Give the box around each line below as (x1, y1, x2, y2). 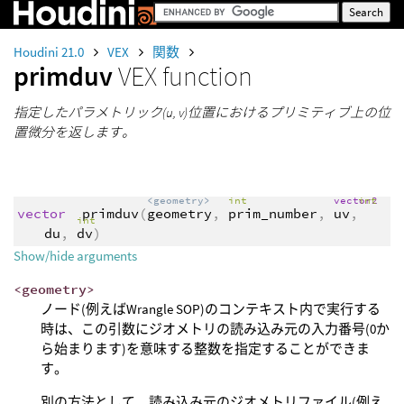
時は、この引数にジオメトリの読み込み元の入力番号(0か (41, 320, 390, 338)
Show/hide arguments (14, 247, 137, 265)
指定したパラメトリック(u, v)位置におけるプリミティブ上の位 (14, 104, 390, 121)
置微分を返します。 (14, 124, 135, 141)
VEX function (118, 59, 252, 93)
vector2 (333, 194, 384, 207)
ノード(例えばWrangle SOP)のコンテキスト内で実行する (41, 300, 381, 318)
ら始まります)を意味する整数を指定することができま (41, 340, 370, 358)
